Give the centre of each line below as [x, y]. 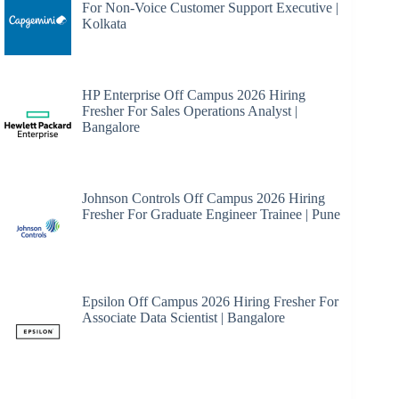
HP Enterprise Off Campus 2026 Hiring [194, 95]
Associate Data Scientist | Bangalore [183, 317]
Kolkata [104, 24]
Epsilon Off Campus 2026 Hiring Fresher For [210, 301]
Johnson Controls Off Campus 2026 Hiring [204, 198]
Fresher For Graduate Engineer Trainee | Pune [211, 214]
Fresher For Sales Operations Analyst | [190, 111]
